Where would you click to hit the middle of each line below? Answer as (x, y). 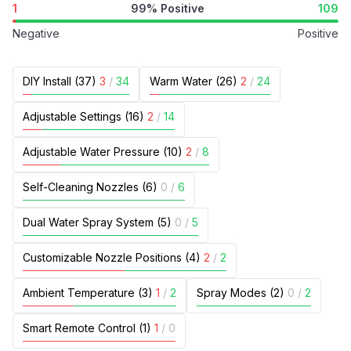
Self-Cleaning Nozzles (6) (90, 187)
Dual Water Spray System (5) (97, 222)
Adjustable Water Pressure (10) (103, 152)
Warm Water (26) (194, 81)
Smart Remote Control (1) (87, 328)
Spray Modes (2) (241, 293)
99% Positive (168, 8)
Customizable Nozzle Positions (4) (112, 257)
